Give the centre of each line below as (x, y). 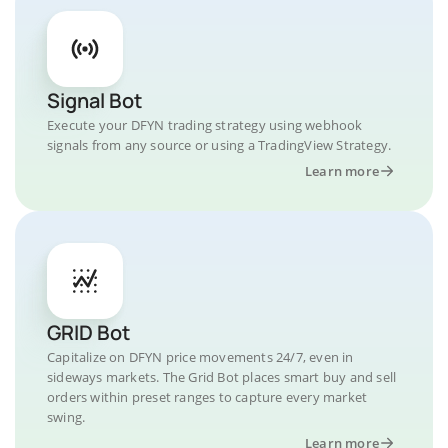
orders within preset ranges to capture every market (207, 397)
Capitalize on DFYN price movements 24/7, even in (200, 357)
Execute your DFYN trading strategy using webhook (205, 125)
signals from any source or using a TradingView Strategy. (219, 145)
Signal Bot (94, 100)
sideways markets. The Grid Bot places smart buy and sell (222, 377)
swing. (66, 417)
